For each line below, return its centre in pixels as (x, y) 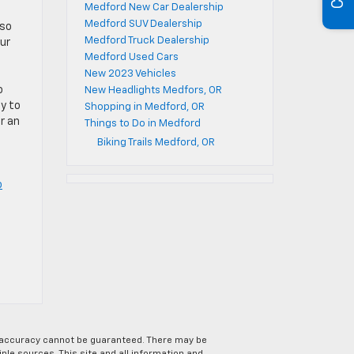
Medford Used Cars (131, 57)
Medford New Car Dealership (154, 8)
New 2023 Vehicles (130, 74)
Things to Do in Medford (142, 124)
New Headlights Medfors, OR (153, 90)
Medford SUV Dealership (143, 24)
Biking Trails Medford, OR (156, 143)
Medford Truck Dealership (147, 41)
